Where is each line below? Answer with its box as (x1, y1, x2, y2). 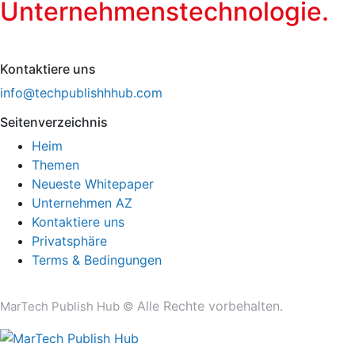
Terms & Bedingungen (32, 252, 162, 269)
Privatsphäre (32, 233, 107, 250)
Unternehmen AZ (32, 195, 132, 212)
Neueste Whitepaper (32, 176, 154, 193)
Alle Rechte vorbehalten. (137, 298, 283, 315)
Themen (32, 157, 79, 174)
